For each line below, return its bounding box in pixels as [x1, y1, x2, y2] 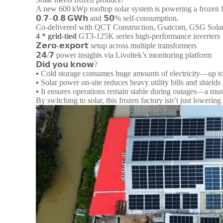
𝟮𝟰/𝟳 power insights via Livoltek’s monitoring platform [36, 51, 212, 59]
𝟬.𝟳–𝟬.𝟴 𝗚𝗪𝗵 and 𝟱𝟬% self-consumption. [36, 14, 179, 22]
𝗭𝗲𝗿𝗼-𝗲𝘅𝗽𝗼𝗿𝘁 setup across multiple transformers [36, 41, 197, 50]
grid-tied [48, 32, 77, 40]
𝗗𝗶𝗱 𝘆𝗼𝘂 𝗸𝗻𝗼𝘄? [36, 60, 98, 69]
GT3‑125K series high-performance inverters [77, 32, 220, 40]
